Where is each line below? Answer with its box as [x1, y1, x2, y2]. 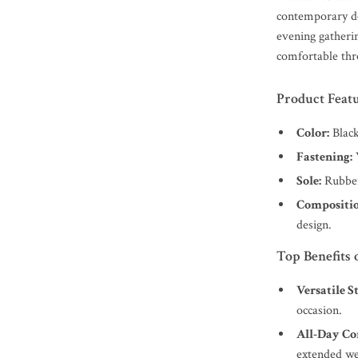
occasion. [296, 302, 343, 319]
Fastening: [296, 149, 353, 165]
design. [296, 217, 332, 233]
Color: [296, 125, 330, 141]
